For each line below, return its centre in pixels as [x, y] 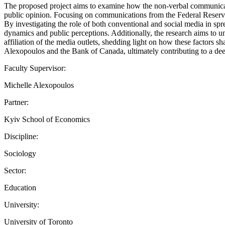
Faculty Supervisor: [35, 68]
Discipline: [21, 136]
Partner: [16, 102]
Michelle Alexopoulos [39, 85]
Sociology [20, 153]
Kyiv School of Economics [47, 119]
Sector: [15, 170]
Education [20, 187]
